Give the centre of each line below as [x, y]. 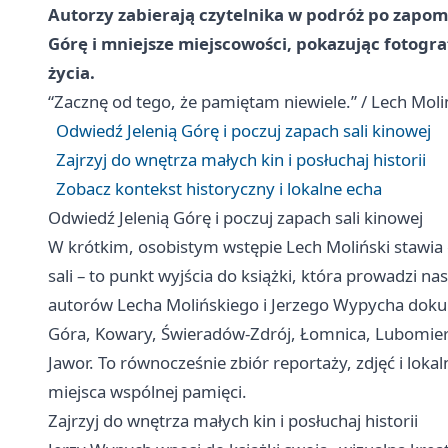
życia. [71, 72]
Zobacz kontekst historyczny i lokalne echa [219, 188]
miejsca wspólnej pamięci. [147, 391]
